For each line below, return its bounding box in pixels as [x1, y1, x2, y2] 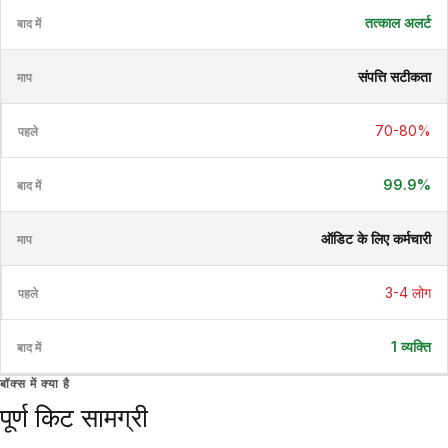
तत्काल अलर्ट [365, 14, 431, 31]
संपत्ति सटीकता [358, 68, 431, 85]
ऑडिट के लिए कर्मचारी [321, 230, 431, 247]
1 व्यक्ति [391, 338, 431, 355]
